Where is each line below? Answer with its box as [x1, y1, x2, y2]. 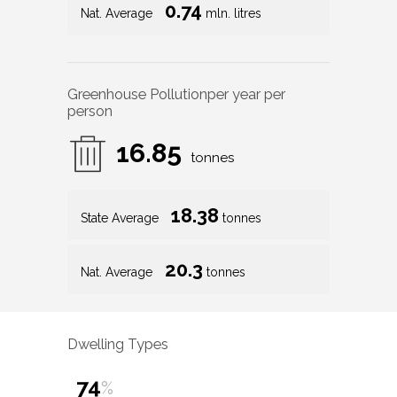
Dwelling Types [67, 335, 168, 353]
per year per [207, 86, 285, 104]
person [67, 103, 113, 121]
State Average [81, 211, 162, 226]
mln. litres [202, 6, 261, 21]
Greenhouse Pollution [67, 86, 207, 104]
